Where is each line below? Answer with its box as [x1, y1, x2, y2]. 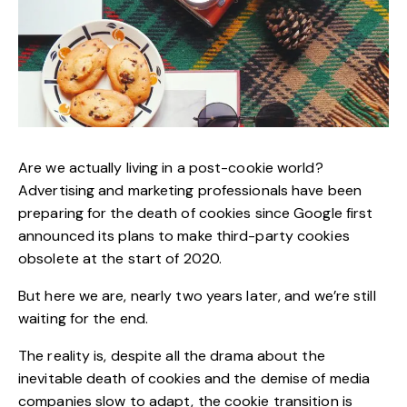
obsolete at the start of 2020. [18, 248, 223, 268]
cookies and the [144, 368, 261, 388]
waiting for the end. [18, 308, 148, 328]
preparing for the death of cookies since [18, 203, 294, 223]
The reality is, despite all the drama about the [18, 345, 325, 365]
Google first [293, 203, 373, 223]
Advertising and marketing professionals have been [18, 180, 362, 200]
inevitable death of [18, 368, 144, 388]
